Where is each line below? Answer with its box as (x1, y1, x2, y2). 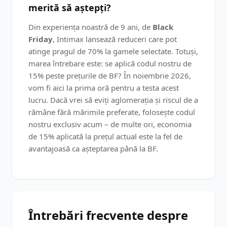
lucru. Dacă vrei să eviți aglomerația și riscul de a (28, 95, 198, 105)
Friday (28, 34, 53, 44)
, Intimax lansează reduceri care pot (53, 34, 177, 44)
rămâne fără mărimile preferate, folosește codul (28, 107, 195, 117)
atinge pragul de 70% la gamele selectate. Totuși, (28, 46, 198, 56)
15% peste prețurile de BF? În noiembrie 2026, (28, 70, 191, 81)
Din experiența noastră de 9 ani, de (28, 22, 153, 32)
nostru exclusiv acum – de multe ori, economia (28, 119, 192, 129)
